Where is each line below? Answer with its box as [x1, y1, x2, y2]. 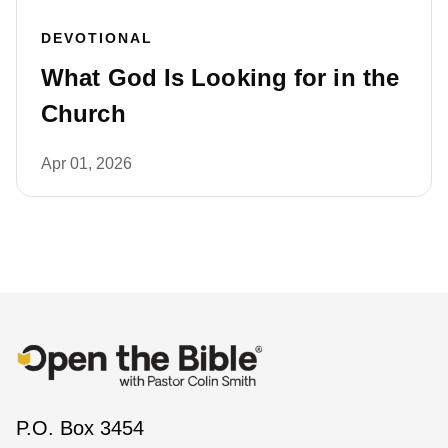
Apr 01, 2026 [41, 155, 132, 172]
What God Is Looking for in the [41, 64, 400, 91]
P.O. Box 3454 [16, 417, 144, 439]
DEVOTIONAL [41, 30, 153, 46]
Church [41, 100, 126, 127]
